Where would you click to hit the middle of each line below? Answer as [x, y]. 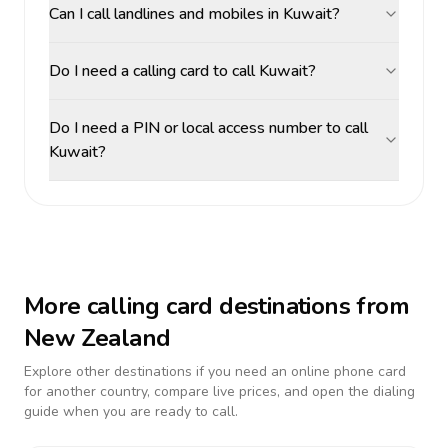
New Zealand [97, 338]
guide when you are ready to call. [131, 411]
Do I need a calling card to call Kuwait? [182, 71]
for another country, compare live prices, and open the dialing [219, 391]
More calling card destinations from [216, 306]
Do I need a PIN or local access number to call [208, 128]
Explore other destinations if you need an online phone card [215, 371]
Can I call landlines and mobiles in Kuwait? [194, 14]
